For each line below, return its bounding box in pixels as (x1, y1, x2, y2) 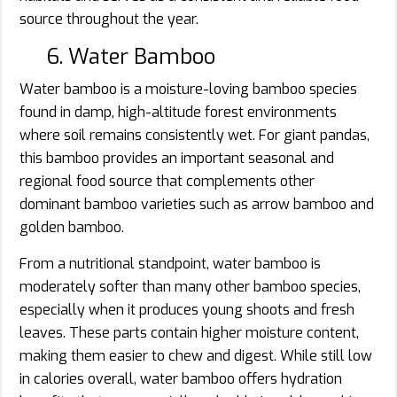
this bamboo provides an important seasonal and (19, 148, 334, 167)
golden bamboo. (19, 217, 124, 237)
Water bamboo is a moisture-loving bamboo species (19, 79, 357, 98)
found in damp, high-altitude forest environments (19, 102, 337, 121)
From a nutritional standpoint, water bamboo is (19, 253, 321, 273)
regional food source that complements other (19, 171, 315, 191)
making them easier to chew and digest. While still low (19, 346, 372, 365)
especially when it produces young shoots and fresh (19, 300, 354, 319)
